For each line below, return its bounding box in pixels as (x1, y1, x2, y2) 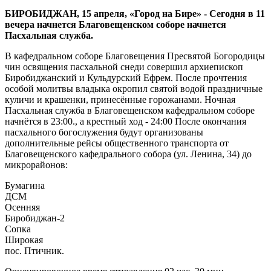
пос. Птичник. (5, 246, 64, 256)
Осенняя (5, 202, 40, 213)
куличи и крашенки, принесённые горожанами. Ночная (5, 94, 235, 105)
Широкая (5, 235, 43, 246)
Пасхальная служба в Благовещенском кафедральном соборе (5, 105, 255, 116)
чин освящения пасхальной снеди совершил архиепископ (5, 62, 243, 73)
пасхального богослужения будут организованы (5, 127, 203, 138)
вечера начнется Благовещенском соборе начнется (5, 19, 226, 30)
